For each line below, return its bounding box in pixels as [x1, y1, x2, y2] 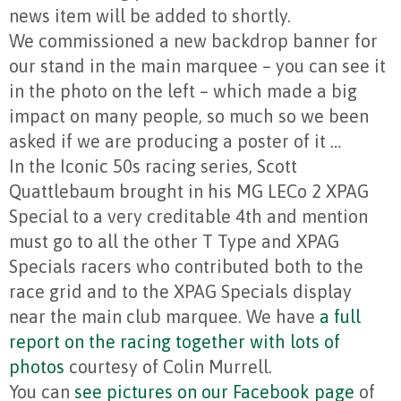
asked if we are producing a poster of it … [9, 131, 341, 152]
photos [9, 356, 64, 378]
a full [320, 306, 361, 328]
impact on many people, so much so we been [9, 106, 369, 127]
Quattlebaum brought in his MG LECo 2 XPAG [9, 181, 369, 202]
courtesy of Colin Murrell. [64, 356, 272, 378]
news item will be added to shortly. [9, 5, 291, 27]
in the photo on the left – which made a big [9, 81, 357, 102]
